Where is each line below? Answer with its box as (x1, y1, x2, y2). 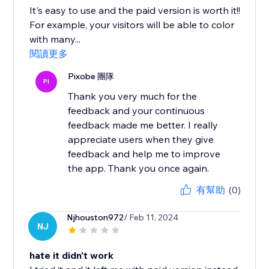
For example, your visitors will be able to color (29, 19, 235, 31)
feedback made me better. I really (68, 119, 219, 131)
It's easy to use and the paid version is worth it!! (29, 4, 241, 17)
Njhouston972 (67, 212, 124, 223)
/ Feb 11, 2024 (124, 212, 179, 223)
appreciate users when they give (68, 133, 214, 146)
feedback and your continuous (68, 104, 205, 117)
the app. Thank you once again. (68, 162, 210, 175)
